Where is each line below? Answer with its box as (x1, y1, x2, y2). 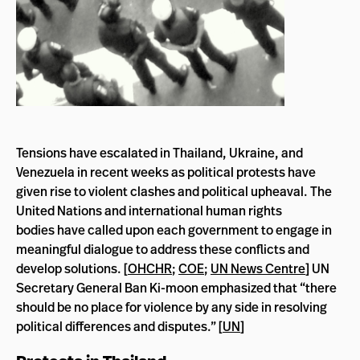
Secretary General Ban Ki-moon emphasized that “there (16, 278, 337, 297)
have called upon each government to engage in (55, 220, 332, 239)
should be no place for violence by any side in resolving (16, 297, 327, 316)
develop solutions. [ (16, 259, 128, 277)
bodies (16, 220, 55, 239)
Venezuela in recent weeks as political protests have (16, 162, 316, 181)
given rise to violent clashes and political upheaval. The (16, 182, 332, 200)
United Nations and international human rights (16, 201, 282, 219)
